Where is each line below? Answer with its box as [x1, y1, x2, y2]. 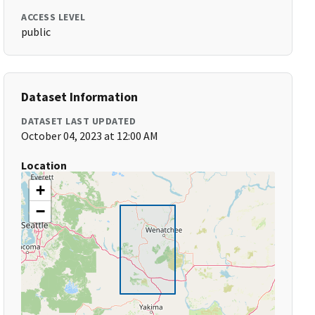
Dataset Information [21, 89, 139, 105]
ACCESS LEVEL [21, 11, 86, 23]
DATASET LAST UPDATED [21, 115, 136, 127]
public [21, 25, 51, 39]
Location [21, 158, 67, 172]
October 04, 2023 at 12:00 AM [21, 129, 159, 143]
